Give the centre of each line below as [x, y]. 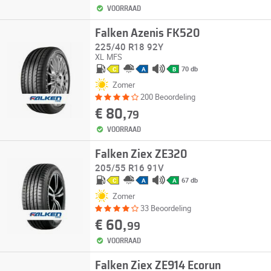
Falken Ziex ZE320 [141, 154]
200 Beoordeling [168, 97]
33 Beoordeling [165, 208]
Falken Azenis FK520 [147, 33]
